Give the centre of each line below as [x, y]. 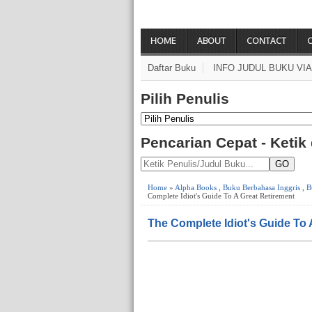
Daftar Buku [172, 68]
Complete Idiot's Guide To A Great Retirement [221, 195]
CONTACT [266, 41]
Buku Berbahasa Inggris [262, 187]
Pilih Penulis [185, 98]
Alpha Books [196, 187]
